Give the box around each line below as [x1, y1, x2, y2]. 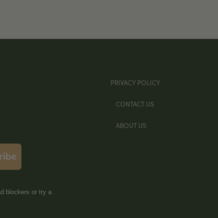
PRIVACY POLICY [110, 78, 160, 88]
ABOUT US [116, 120, 147, 130]
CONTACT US [116, 99, 155, 109]
